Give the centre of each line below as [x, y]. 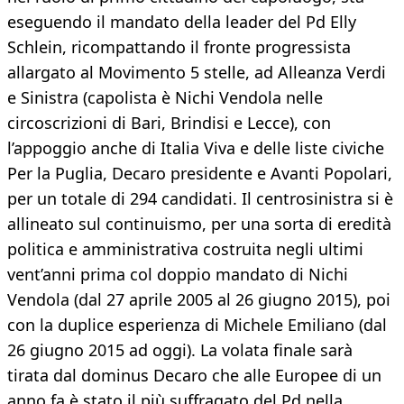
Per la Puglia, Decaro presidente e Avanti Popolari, [200, 174]
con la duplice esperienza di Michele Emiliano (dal [197, 325]
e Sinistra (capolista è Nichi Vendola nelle [165, 98]
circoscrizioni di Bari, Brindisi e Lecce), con [169, 123]
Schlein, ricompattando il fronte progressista [179, 47]
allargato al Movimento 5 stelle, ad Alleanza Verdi [197, 73]
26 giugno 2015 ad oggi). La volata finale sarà [180, 350]
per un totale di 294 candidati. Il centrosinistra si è [200, 199]
